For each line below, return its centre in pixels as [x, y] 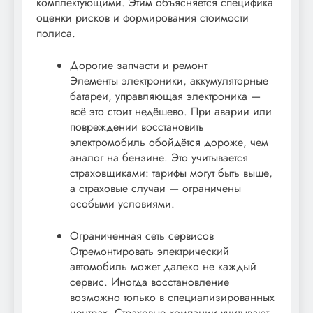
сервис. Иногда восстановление [150, 282]
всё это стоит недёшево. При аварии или [171, 112]
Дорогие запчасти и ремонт [138, 66]
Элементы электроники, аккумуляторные [169, 81]
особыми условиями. [122, 204]
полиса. [56, 34]
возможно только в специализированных [172, 298]
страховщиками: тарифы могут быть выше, [171, 173]
